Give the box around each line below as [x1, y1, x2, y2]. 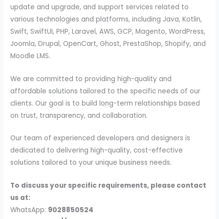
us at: [10, 193, 31, 203]
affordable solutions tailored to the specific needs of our [10, 86, 201, 96]
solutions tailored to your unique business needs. [10, 158, 172, 168]
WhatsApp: [10, 205, 48, 215]
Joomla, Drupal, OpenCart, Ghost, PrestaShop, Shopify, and [10, 39, 206, 48]
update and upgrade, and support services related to [10, 2, 189, 12]
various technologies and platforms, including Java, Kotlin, [10, 14, 202, 24]
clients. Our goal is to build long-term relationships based [10, 98, 200, 108]
